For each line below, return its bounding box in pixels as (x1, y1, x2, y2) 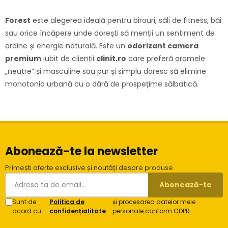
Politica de (49, 197, 84, 207)
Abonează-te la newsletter (5, 144, 158, 160)
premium (5, 53, 41, 64)
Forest (5, 15, 31, 26)
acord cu (12, 207, 41, 216)
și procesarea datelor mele (112, 197, 195, 207)
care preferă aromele (126, 53, 205, 64)
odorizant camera (127, 41, 198, 51)
